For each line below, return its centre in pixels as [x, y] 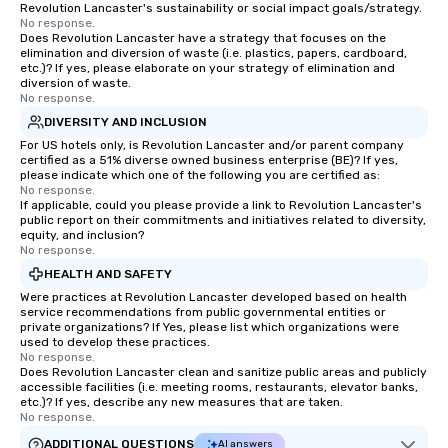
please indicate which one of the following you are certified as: [200, 175]
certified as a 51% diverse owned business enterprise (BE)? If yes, [209, 160]
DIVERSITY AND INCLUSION [125, 121]
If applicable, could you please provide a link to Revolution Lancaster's [221, 205]
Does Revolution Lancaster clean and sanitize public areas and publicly [223, 372]
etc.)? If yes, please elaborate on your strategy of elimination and [207, 68]
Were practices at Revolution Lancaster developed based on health [213, 297]
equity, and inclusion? [82, 235]
